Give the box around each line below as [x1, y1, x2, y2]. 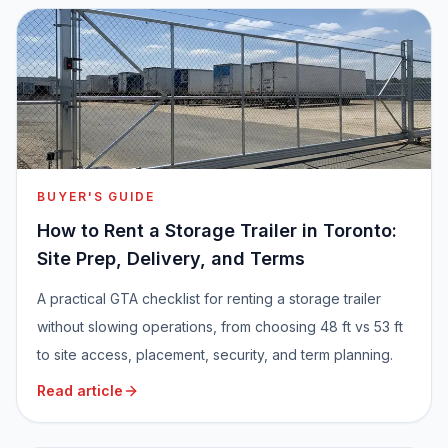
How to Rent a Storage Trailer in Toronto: [37, 220, 397, 242]
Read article [37, 382, 123, 400]
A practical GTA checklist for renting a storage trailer [37, 290, 381, 308]
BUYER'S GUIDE [37, 189, 155, 205]
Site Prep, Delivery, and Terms [37, 248, 305, 270]
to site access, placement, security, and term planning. [37, 346, 393, 364]
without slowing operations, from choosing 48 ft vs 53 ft [37, 318, 403, 336]
